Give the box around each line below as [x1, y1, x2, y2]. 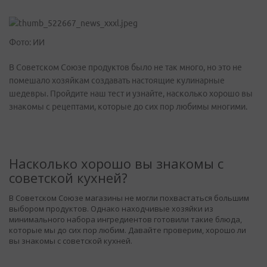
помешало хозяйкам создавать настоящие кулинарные [9, 76, 225, 85]
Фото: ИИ [9, 38, 45, 47]
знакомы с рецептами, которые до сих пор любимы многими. [9, 102, 247, 111]
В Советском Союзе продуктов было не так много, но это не [9, 63, 242, 72]
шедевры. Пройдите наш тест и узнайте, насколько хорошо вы [9, 89, 253, 98]
